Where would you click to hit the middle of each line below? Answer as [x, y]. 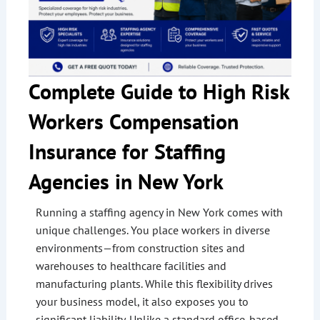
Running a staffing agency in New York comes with [159, 212]
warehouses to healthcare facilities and [131, 266]
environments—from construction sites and [140, 248]
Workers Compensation [133, 121]
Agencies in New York [126, 181]
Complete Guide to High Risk [159, 91]
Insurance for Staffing [127, 151]
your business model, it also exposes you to [142, 302]
